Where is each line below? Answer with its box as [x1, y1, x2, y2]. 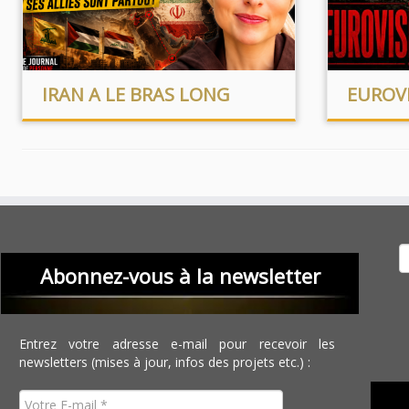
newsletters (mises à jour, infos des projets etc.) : [19, 353, 311, 371]
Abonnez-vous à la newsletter [39, 262, 320, 289]
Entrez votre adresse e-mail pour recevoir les [19, 335, 336, 352]
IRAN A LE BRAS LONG [41, 82, 230, 107]
